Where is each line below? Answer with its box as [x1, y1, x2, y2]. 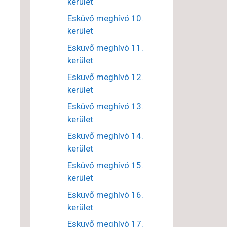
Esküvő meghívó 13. [67, 101, 143, 112]
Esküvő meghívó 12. [67, 72, 143, 83]
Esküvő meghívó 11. [67, 43, 143, 53]
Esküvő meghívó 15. [67, 160, 143, 171]
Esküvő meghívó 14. [67, 131, 143, 141]
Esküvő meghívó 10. [67, 13, 143, 24]
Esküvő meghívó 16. [67, 190, 143, 200]
